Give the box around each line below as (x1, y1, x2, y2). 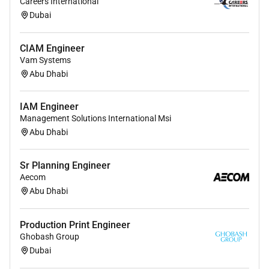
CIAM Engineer (20, 43, 85, 55)
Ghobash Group (20, 232, 79, 242)
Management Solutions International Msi (20, 113, 171, 124)
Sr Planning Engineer (20, 160, 110, 172)
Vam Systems (20, 55, 71, 65)
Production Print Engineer (20, 219, 130, 231)
